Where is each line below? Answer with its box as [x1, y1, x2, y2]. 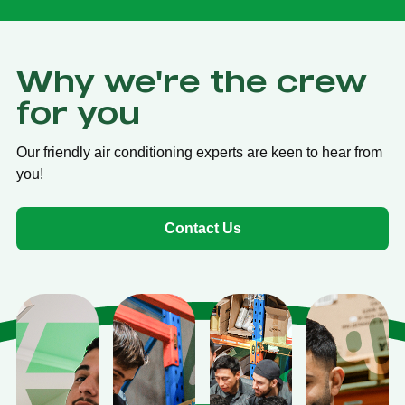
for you [16, 91, 140, 131]
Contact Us [164, 220, 241, 236]
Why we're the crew [16, 60, 367, 99]
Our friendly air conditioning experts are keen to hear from [16, 144, 382, 160]
